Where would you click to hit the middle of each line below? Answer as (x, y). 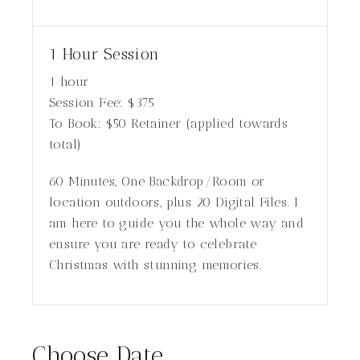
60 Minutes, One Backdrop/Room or (157, 181)
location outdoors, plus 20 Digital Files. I (174, 202)
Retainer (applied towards (210, 123)
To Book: (76, 123)
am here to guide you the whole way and (177, 223)
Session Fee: (86, 102)
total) (65, 144)
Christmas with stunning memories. (156, 265)
